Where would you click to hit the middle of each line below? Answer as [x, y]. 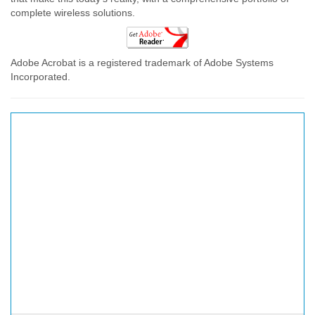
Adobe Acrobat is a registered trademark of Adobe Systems [142, 62]
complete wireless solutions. [73, 12]
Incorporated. [40, 76]
